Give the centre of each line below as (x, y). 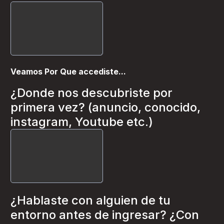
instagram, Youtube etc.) (82, 122)
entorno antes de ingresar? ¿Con (105, 215)
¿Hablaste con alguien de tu (90, 200)
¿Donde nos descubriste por (91, 93)
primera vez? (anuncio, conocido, (105, 107)
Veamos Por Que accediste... (68, 71)
